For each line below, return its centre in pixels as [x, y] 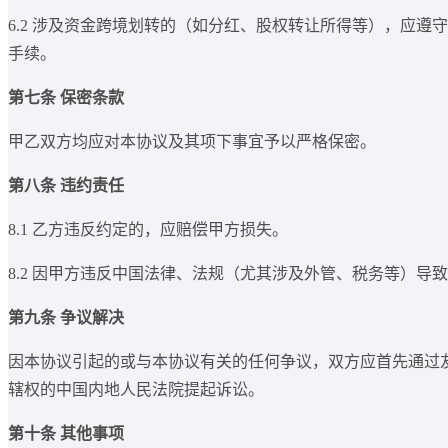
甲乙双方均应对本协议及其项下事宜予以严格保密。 [192, 142]
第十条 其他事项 [66, 434]
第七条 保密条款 [66, 98]
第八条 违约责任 [66, 186]
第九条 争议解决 [66, 318]
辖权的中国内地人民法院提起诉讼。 [136, 390]
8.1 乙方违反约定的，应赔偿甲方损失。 [148, 230]
